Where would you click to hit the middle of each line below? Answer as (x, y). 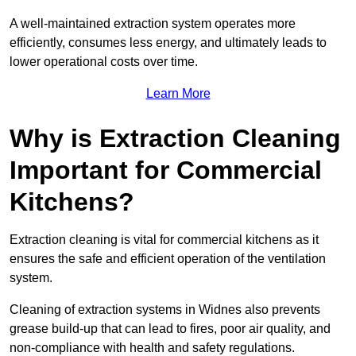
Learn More (178, 94)
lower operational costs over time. (104, 62)
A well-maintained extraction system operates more (153, 24)
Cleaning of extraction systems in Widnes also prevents (165, 310)
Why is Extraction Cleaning (175, 139)
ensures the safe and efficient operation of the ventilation (168, 259)
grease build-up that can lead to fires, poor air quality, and (170, 329)
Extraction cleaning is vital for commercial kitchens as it (164, 240)
